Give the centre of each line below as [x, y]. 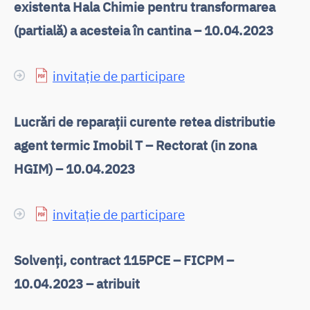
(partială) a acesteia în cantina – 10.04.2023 [144, 30]
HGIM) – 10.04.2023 [74, 168]
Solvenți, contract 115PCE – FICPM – [124, 259]
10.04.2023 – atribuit [77, 283]
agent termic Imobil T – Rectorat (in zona [135, 145]
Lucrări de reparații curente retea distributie [145, 121]
